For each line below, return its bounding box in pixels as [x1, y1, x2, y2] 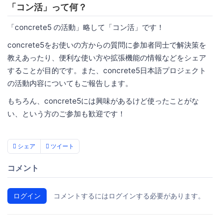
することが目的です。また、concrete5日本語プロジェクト [7, 66, 206, 76]
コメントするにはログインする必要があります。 [54, 192, 205, 200]
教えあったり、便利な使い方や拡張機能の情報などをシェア [7, 53, 206, 63]
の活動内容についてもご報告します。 [7, 79, 133, 88]
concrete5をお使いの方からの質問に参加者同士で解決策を [7, 40, 206, 50]
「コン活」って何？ [7, 2, 87, 13]
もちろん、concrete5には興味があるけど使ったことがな [7, 96, 199, 106]
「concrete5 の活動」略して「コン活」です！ [7, 23, 164, 32]
